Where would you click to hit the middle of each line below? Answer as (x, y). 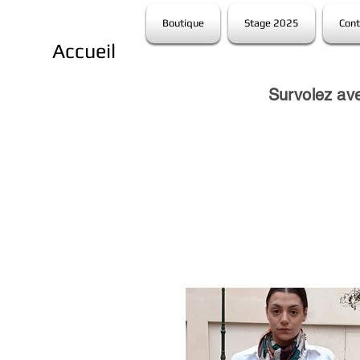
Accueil (84, 51)
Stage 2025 (272, 23)
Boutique (183, 23)
